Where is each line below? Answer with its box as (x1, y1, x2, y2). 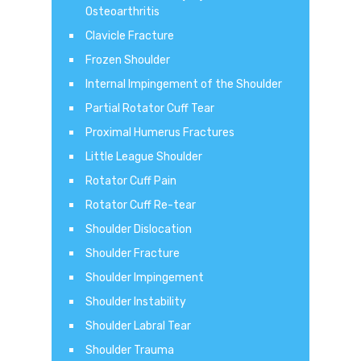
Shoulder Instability (85, 294, 186, 309)
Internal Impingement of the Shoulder (85, 77, 282, 91)
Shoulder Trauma (85, 342, 174, 357)
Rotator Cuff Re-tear (85, 197, 196, 212)
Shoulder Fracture (85, 246, 180, 260)
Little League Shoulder (85, 149, 202, 164)
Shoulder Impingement (85, 270, 204, 284)
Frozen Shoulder (85, 52, 170, 67)
